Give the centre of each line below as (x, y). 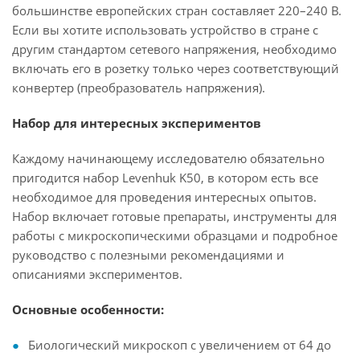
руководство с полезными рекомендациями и (148, 255)
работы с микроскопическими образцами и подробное (175, 235)
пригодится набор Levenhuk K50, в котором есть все (165, 178)
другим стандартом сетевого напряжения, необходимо (174, 49)
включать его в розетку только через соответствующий (176, 68)
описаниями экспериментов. (97, 274)
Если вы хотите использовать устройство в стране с (165, 30)
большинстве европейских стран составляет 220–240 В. (177, 10)
